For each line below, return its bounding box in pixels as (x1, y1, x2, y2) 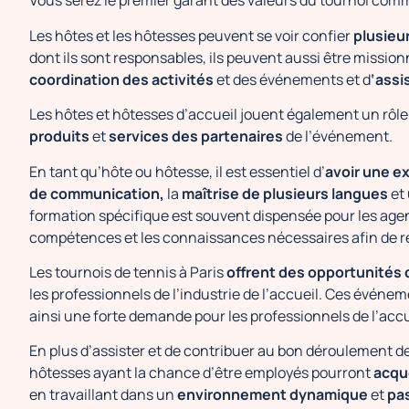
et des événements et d (214, 68, 371, 89)
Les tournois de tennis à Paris (29, 261, 226, 282)
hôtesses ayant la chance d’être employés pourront (29, 362, 373, 383)
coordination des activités (29, 68, 214, 89)
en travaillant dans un (29, 384, 177, 405)
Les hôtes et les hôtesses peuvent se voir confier (29, 25, 353, 46)
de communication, (29, 183, 164, 204)
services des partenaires (109, 126, 283, 147)
